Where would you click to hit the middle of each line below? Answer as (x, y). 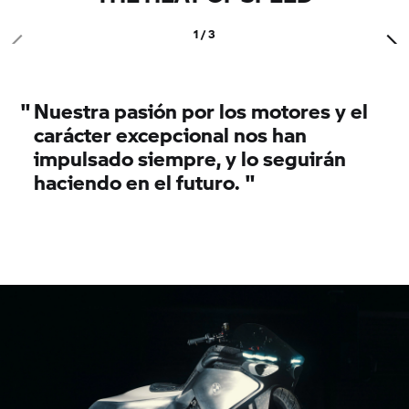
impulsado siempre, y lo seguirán (190, 157)
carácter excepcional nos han (171, 134)
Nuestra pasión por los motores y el (201, 110)
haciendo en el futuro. (137, 181)
